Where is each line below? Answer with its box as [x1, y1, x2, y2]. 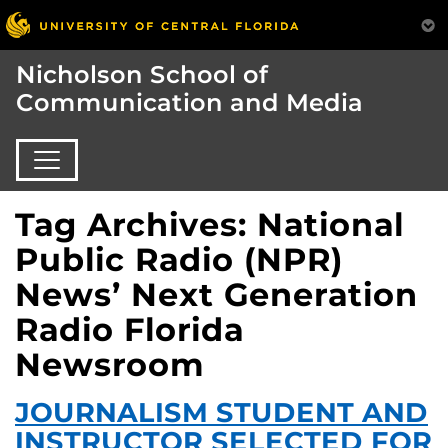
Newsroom [15, 344, 204, 384]
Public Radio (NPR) [15, 239, 343, 279]
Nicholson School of [16, 60, 268, 90]
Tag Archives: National [15, 204, 404, 244]
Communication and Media [16, 88, 363, 118]
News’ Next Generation [15, 274, 418, 314]
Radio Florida [15, 309, 244, 349]
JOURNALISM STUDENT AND [15, 395, 428, 429]
